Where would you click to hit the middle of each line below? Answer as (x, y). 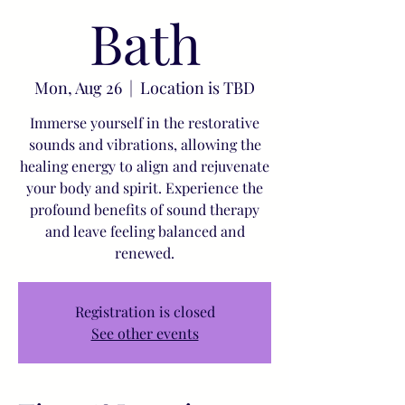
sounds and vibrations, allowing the (145, 144)
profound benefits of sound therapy (145, 209)
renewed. (145, 253)
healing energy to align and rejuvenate (145, 166)
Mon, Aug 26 (78, 88)
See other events (145, 333)
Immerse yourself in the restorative (145, 122)
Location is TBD (198, 88)
